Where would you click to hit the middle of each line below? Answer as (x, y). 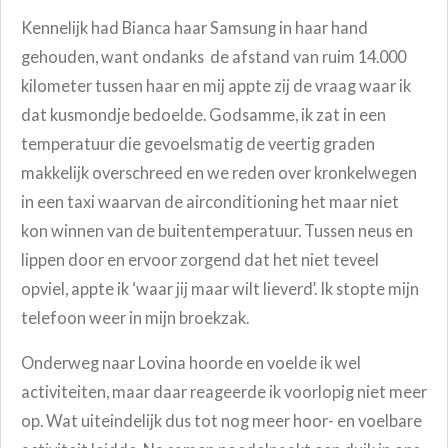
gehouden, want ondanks (112, 56)
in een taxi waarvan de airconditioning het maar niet (210, 201)
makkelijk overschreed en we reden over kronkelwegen (219, 172)
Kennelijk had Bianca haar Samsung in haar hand (194, 27)
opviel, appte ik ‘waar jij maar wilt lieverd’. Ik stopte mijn (220, 288)
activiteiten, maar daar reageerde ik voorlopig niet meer (224, 392)
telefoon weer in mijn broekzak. (135, 317)
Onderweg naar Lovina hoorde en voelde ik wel (191, 363)
